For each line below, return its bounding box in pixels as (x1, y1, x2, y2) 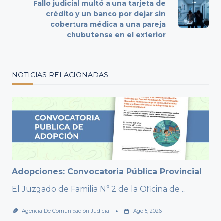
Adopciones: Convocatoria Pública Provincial (12, 167, 202, 177)
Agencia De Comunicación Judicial (21, 208, 110, 215)
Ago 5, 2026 (133, 208, 162, 215)
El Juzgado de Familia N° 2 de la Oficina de (12, 184, 180, 194)
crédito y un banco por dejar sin (46, 9, 166, 19)
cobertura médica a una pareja (50, 20, 166, 29)
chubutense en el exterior (67, 30, 166, 39)
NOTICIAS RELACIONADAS (12, 71, 108, 80)
